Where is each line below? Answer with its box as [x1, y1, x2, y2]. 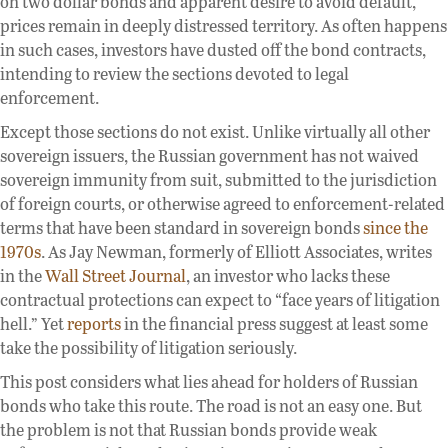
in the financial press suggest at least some [121, 312, 428, 336]
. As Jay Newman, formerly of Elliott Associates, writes [41, 240, 432, 264]
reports [67, 312, 121, 336]
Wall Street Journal [45, 264, 186, 288]
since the [363, 216, 428, 240]
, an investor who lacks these [186, 264, 390, 288]
